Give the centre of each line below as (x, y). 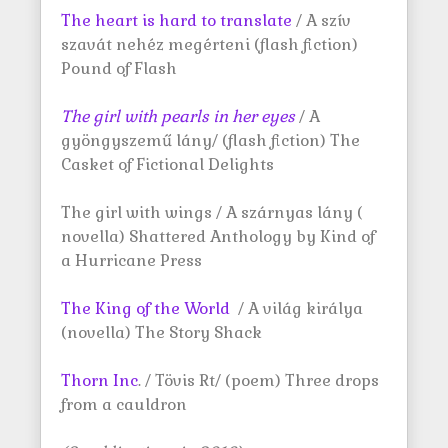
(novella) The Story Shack (161, 332)
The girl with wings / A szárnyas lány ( (212, 212)
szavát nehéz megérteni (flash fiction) (209, 44)
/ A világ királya (298, 308)
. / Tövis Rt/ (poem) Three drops (258, 380)
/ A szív (321, 20)
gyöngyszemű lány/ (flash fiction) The (210, 140)
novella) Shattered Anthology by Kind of (218, 236)
